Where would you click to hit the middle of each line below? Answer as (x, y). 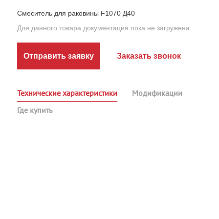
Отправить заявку (59, 56)
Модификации (157, 93)
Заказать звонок (149, 56)
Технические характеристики (67, 93)
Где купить (35, 110)
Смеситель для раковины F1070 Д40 (76, 13)
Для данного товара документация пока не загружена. (104, 28)
